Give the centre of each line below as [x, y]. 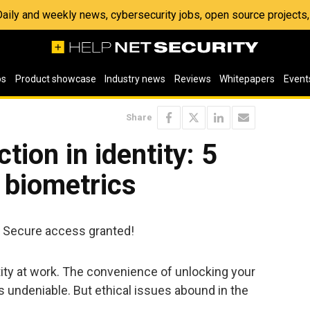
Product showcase [55, 79]
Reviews [192, 79]
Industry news [135, 79]
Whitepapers [247, 79]
